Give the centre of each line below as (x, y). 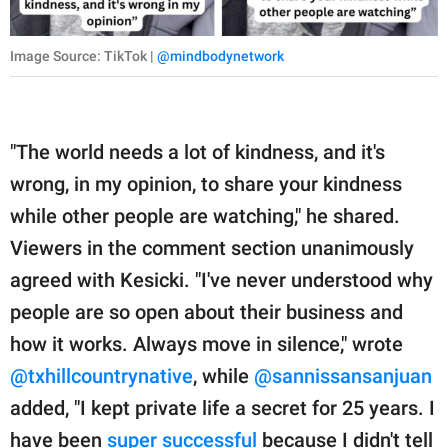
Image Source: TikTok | (83, 56)
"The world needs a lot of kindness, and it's (197, 152)
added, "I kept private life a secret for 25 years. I (222, 408)
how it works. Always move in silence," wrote (206, 344)
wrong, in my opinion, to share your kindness (206, 184)
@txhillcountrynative (101, 376)
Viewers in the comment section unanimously (212, 248)
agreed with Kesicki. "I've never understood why (221, 280)
